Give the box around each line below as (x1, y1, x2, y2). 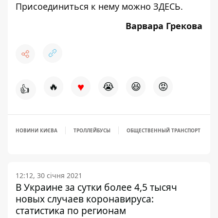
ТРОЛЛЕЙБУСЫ (73, 127, 110, 134)
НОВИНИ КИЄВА (16, 127, 57, 134)
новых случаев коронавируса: (16, 192, 154, 205)
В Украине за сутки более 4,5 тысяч (16, 181, 177, 194)
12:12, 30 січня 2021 (16, 171, 82, 180)
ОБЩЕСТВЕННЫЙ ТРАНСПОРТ (127, 127, 200, 134)
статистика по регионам (16, 204, 126, 217)
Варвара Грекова (126, 20, 202, 32)
